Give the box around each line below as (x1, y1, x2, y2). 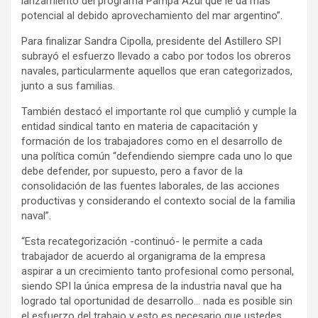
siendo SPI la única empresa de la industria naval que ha (21, 280, 282, 293)
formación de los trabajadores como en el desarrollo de (21, 135, 283, 148)
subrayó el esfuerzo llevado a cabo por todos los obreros (21, 50, 291, 63)
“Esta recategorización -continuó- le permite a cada (21, 235, 263, 248)
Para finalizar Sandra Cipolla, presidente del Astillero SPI (21, 35, 281, 48)
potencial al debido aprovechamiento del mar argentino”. (21, 9, 283, 23)
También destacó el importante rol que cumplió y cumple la (21, 105, 297, 119)
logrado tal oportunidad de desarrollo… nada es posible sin (21, 295, 292, 308)
